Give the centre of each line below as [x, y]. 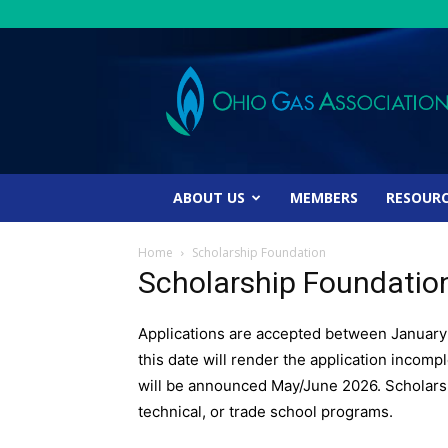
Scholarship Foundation [259, 252]
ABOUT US [209, 197]
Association [226, 107]
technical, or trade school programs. [265, 411]
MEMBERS [324, 197]
